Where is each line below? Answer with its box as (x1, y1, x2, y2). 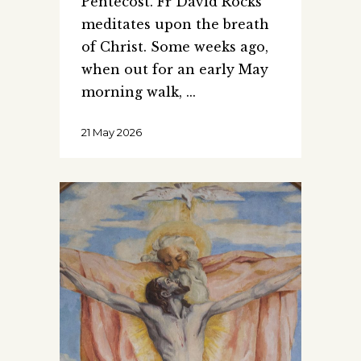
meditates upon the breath (81, 15, 269, 32)
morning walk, (81, 83, 186, 100)
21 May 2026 (81, 125, 142, 139)
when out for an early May (81, 60, 268, 77)
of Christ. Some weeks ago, (81, 38, 268, 55)
